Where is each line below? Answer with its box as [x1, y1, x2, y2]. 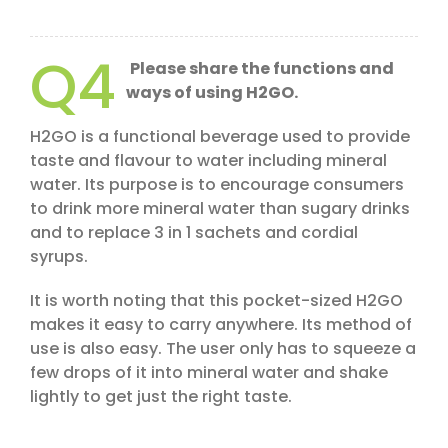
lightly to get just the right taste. [30, 385, 292, 409]
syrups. [30, 245, 88, 269]
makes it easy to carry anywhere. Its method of [30, 313, 412, 337]
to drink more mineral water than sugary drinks [30, 197, 410, 221]
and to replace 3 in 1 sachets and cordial [30, 221, 358, 245]
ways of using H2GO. [126, 81, 298, 105]
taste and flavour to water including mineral [30, 149, 387, 173]
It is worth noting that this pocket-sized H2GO [30, 289, 403, 313]
